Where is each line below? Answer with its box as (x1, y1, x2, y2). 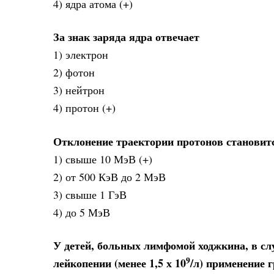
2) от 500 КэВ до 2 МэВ (53, 169, 166, 184)
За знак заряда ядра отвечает (53, 29, 199, 45)
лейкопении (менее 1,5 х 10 (53, 255, 186, 272)
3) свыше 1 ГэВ (53, 187, 127, 202)
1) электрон (53, 47, 108, 62)
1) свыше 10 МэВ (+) (53, 151, 152, 166)
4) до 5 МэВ (53, 204, 110, 220)
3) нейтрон (53, 83, 105, 98)
